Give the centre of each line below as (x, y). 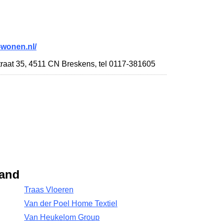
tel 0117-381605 (127, 64)
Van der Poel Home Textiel (71, 203)
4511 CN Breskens (62, 64)
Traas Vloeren (49, 190)
